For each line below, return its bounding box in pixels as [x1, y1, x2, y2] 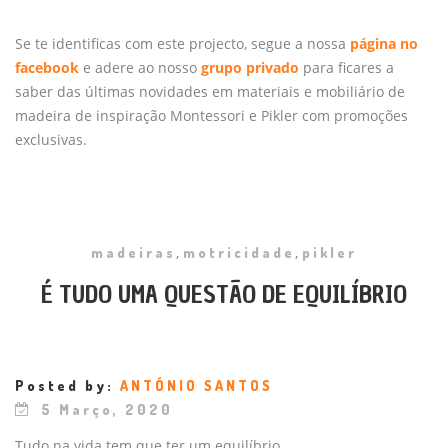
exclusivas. [15, 129, 87, 149]
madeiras [91, 243, 176, 261]
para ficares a [299, 57, 394, 77]
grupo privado [201, 57, 299, 77]
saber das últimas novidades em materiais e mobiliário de [15, 81, 405, 101]
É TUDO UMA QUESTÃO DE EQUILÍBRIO [41, 277, 407, 311]
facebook [15, 57, 79, 77]
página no [346, 33, 418, 53]
